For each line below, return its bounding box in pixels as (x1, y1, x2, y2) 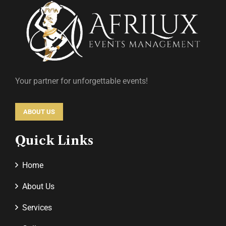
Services (22, 202, 52, 212)
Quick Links (15, 133, 93, 148)
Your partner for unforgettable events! (15, 76, 148, 86)
